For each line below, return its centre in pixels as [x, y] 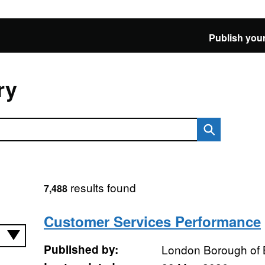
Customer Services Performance [152, 221]
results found [101, 187]
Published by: [81, 249]
